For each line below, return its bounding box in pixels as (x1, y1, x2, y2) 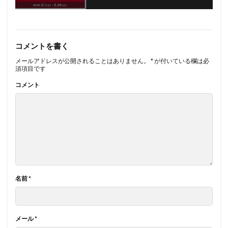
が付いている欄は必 (153, 56, 209, 65)
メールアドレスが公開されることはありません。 (15, 56, 150, 65)
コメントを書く (15, 41, 69, 50)
